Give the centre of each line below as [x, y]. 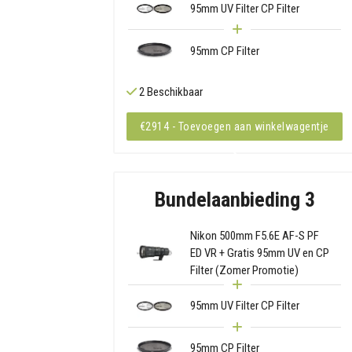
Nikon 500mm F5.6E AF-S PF [254, 236]
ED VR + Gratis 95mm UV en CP [259, 253]
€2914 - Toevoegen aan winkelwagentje [234, 126]
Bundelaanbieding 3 [234, 200]
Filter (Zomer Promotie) [244, 271]
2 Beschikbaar [169, 92]
